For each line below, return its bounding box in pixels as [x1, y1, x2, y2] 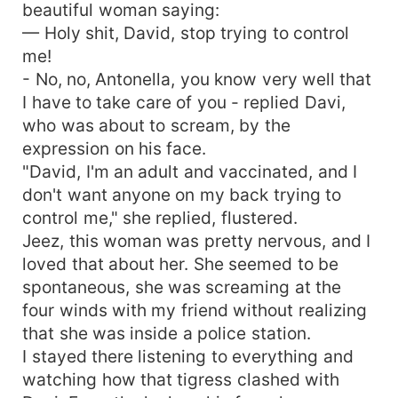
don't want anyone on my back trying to [22, 183, 342, 205]
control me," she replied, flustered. [22, 206, 298, 228]
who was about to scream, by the [22, 114, 291, 136]
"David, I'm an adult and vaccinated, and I [22, 160, 358, 182]
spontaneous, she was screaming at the [22, 275, 342, 298]
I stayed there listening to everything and [22, 345, 354, 367]
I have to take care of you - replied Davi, [22, 91, 346, 113]
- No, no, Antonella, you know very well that [22, 68, 372, 90]
